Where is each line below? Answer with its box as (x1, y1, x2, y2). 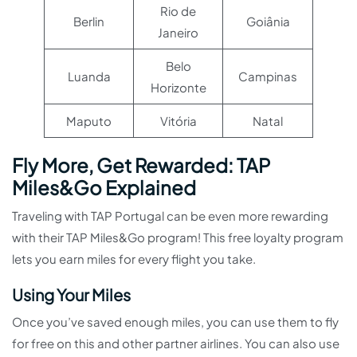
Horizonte (150, 80, 206, 96)
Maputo (66, 113, 112, 129)
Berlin (73, 14, 104, 29)
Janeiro (158, 25, 198, 41)
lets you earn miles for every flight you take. (12, 251, 258, 267)
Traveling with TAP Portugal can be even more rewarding (12, 208, 328, 224)
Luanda (67, 69, 111, 84)
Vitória (159, 113, 197, 129)
